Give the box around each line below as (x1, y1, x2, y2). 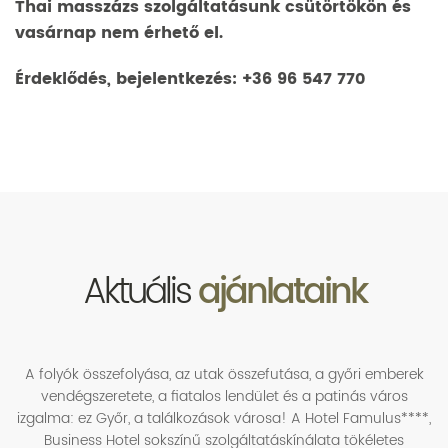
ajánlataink (197, 264, 366, 321)
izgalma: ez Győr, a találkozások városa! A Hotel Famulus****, (17, 407, 431, 430)
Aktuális (82, 264, 198, 321)
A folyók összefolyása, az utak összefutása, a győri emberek (24, 363, 424, 386)
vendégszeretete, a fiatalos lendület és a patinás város (40, 385, 408, 408)
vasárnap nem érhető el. (15, 20, 223, 46)
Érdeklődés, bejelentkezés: (15, 66, 242, 92)
